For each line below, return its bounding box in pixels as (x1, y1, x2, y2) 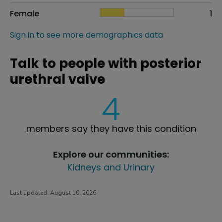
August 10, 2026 (50, 188, 96, 197)
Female (10, 7, 39, 19)
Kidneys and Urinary (67, 161, 155, 173)
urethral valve (10, 70, 105, 88)
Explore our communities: (53, 148, 169, 161)
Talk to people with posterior (10, 54, 202, 72)
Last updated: (10, 188, 50, 197)
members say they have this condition (26, 122, 196, 135)
